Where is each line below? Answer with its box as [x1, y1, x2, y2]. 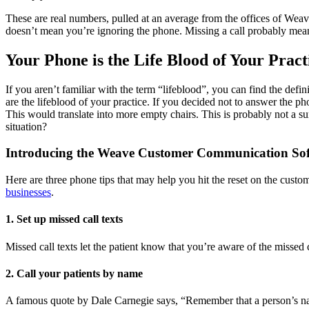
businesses [6, 186, 51, 199]
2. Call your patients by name [6, 267, 143, 279]
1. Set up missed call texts [6, 213, 123, 226]
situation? [6, 120, 47, 132]
